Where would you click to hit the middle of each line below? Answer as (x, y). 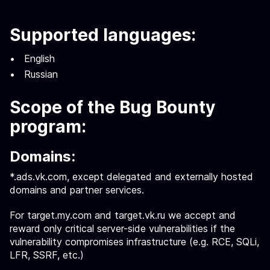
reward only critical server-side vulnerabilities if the (122, 228)
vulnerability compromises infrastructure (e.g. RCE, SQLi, (134, 242)
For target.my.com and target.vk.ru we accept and (123, 215)
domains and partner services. (77, 190)
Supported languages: (103, 35)
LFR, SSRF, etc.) (47, 255)
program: (48, 127)
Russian (41, 74)
